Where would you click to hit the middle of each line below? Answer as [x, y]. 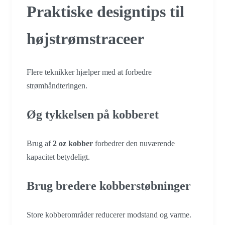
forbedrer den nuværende [134, 144]
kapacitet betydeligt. [58, 157]
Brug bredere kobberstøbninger [109, 186]
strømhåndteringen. [57, 86]
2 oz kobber [73, 144]
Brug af [40, 144]
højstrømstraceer [85, 38]
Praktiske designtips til [105, 11]
